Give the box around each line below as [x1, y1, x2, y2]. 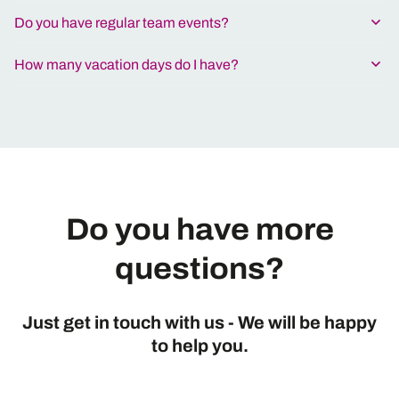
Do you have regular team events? [14, 14, 229, 30]
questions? [115, 251, 284, 285]
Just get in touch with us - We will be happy [22, 312, 377, 332]
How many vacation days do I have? [14, 56, 239, 72]
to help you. [151, 335, 248, 355]
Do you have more [65, 212, 334, 246]
